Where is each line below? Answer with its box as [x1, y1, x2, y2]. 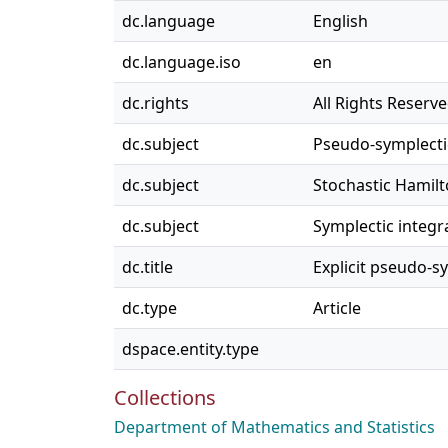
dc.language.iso [122, 51, 241, 73]
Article [313, 297, 361, 319]
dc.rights [122, 92, 189, 114]
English [313, 10, 368, 32]
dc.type [122, 297, 177, 319]
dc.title [122, 256, 173, 278]
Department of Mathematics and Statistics [114, 416, 435, 438]
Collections [114, 384, 216, 411]
